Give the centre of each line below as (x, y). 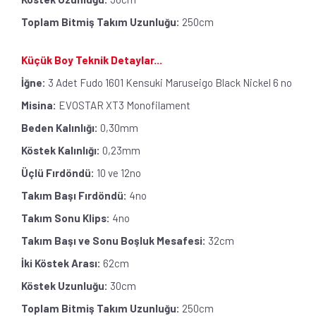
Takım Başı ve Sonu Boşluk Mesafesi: (114, 240)
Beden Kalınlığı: (60, 127)
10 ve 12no (118, 172)
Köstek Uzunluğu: (65, 285)
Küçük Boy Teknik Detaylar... (92, 60)
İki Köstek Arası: (61, 263)
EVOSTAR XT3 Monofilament (124, 105)
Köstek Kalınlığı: (61, 150)
